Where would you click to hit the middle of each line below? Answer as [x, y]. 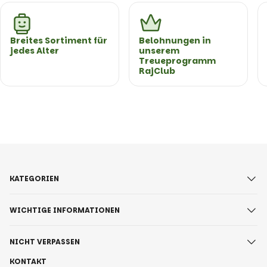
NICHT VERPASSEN [45, 241]
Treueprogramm [177, 61]
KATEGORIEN [34, 178]
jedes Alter [35, 51]
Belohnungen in [175, 41]
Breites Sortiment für [59, 41]
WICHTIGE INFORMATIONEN [65, 210]
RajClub [157, 71]
